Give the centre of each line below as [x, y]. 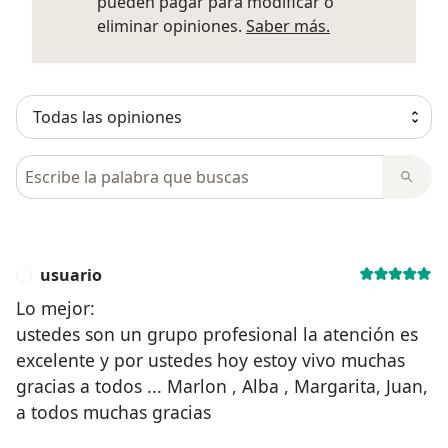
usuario [71, 274]
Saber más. [288, 25]
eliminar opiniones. [171, 25]
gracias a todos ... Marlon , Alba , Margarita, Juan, [222, 385]
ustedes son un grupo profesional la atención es [217, 333]
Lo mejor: [55, 307]
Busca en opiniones [92, 165]
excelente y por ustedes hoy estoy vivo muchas [210, 359]
